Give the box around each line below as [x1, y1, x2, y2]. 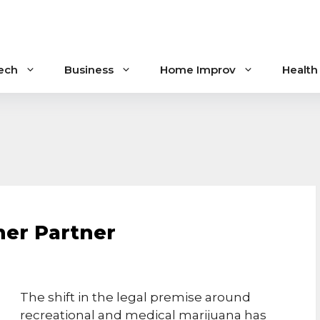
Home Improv [160, 63, 236, 76]
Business [64, 63, 114, 76]
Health [282, 63, 318, 76]
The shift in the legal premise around [20, 290, 251, 305]
